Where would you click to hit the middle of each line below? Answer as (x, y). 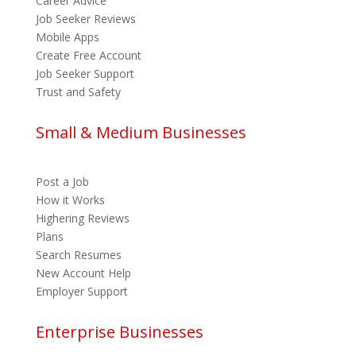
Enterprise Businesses (119, 332)
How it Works (70, 200)
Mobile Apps (67, 37)
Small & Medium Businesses (141, 132)
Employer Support (81, 291)
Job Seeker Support (85, 74)
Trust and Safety (78, 92)
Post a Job (62, 182)
